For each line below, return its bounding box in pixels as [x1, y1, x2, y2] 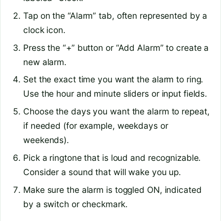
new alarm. [23, 56, 67, 67]
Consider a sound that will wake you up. [23, 167, 182, 178]
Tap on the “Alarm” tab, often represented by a [23, 10, 208, 21]
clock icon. [23, 24, 66, 35]
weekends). [23, 135, 70, 146]
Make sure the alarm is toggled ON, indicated [23, 184, 202, 195]
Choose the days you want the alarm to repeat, [23, 106, 210, 117]
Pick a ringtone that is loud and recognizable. [23, 152, 201, 163]
